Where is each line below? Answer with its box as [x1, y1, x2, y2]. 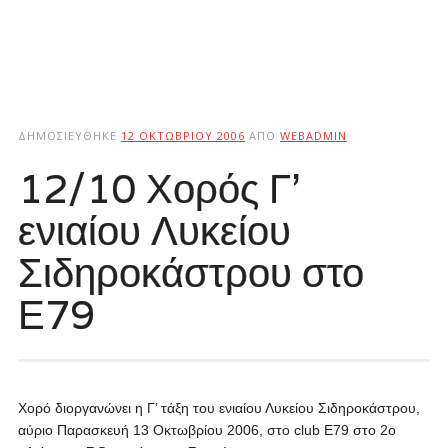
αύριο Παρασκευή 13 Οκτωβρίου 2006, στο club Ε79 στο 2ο [17, 422, 396, 438]
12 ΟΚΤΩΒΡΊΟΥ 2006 [120, 128, 245, 143]
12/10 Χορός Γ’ [17, 162, 300, 214]
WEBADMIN [279, 128, 347, 143]
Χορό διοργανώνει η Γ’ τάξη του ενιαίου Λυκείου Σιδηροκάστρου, [17, 400, 420, 416]
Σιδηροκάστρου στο [17, 246, 364, 298]
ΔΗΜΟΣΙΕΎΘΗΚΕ [17, 128, 121, 143]
